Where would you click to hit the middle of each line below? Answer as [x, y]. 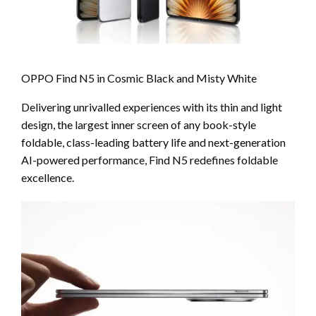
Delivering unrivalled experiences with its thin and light [152, 107]
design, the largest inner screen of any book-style [139, 124]
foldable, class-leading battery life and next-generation [153, 142]
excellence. [48, 177]
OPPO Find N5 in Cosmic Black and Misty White [139, 78]
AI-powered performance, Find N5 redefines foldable [150, 159]
